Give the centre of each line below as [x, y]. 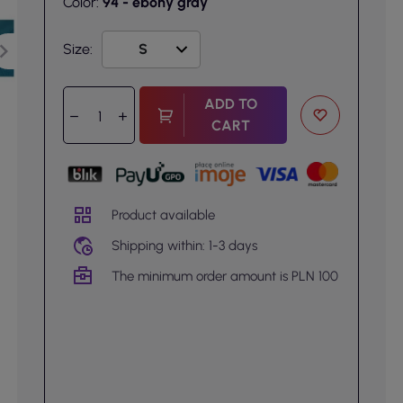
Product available [163, 215]
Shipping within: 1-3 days [184, 245]
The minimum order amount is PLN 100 [224, 276]
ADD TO [231, 104]
